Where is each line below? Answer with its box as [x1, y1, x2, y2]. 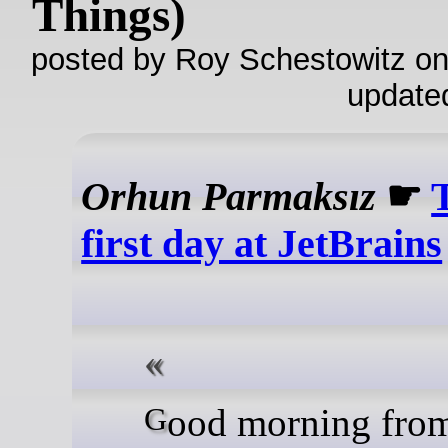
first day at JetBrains [81, 221, 443, 267]
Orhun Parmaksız [81, 174, 377, 220]
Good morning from [144, 400, 167, 437]
